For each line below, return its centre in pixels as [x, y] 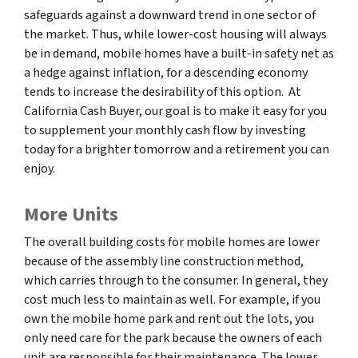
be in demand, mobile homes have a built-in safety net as [179, 54]
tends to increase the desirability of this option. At [163, 92]
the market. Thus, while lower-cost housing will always [175, 34]
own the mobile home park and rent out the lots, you [169, 319]
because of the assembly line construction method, [164, 261]
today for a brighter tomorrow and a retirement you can [177, 149]
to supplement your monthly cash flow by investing [165, 130]
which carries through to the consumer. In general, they [176, 280]
